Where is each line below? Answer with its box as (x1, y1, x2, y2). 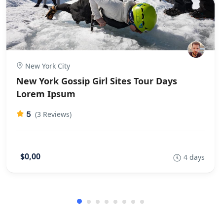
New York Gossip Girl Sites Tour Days (16, 74, 177, 87)
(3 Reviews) (35, 109, 72, 119)
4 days (184, 152, 205, 162)
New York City (23, 61, 70, 71)
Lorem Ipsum (16, 87, 75, 100)
